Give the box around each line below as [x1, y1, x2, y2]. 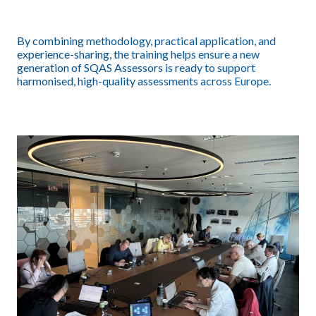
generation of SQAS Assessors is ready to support [17, 61, 255, 75]
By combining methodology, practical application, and [17, 34, 276, 48]
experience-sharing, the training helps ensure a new [17, 47, 260, 61]
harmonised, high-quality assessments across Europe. [17, 74, 271, 88]
